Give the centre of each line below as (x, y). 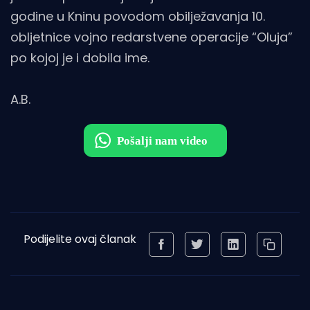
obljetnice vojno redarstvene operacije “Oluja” (152, 37)
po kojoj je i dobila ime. (80, 58)
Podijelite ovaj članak (80, 239)
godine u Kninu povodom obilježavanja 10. (138, 17)
